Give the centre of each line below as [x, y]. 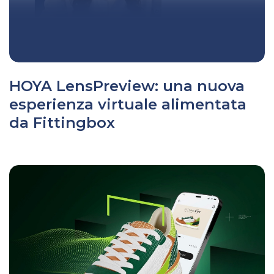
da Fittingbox [62, 123]
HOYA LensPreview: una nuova [127, 86]
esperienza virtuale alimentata [128, 105]
